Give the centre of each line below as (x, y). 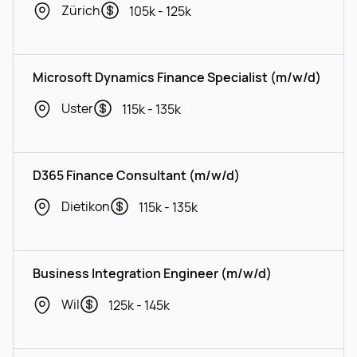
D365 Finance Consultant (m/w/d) (136, 175)
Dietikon (86, 206)
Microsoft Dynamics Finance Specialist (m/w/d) (177, 77)
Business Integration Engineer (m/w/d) (152, 273)
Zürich (81, 10)
